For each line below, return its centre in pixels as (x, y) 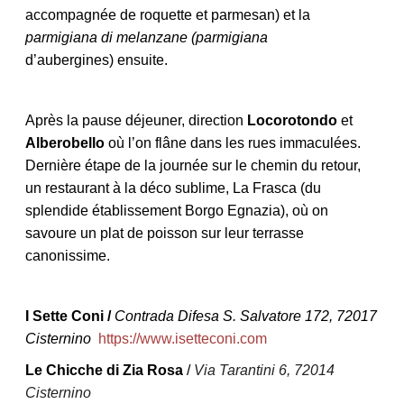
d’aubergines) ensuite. (96, 60)
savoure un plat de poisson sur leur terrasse (164, 233)
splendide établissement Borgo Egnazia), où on (176, 210)
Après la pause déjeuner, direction (136, 120)
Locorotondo (292, 120)
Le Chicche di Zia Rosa (104, 370)
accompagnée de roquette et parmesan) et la (167, 14)
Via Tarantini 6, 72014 (264, 370)
